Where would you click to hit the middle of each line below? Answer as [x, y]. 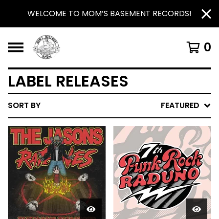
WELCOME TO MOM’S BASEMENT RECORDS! [109, 13]
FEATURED [180, 105]
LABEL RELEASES [68, 81]
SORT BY [24, 105]
